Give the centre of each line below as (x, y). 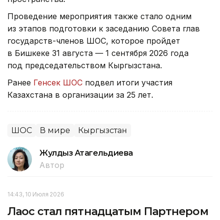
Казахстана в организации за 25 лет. (82, 95)
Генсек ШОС (58, 83)
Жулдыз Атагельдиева (86, 153)
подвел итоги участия (127, 83)
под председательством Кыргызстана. (86, 66)
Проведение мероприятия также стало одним (99, 16)
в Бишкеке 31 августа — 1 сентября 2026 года (98, 53)
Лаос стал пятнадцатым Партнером (108, 212)
